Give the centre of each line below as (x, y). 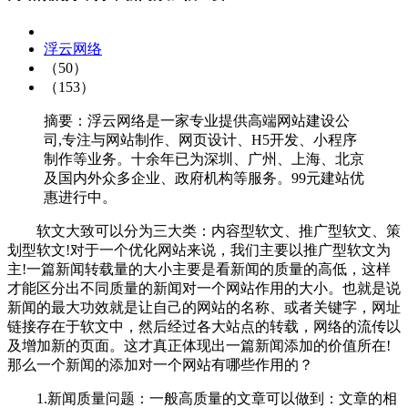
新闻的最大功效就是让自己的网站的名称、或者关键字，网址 (204, 308)
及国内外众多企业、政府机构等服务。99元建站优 (204, 178)
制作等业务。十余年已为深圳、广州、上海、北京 (204, 159)
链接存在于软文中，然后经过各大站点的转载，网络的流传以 (204, 327)
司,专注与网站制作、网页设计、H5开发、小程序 (200, 140)
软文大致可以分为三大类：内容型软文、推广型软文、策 (204, 231)
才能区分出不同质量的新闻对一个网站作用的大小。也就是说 (204, 289)
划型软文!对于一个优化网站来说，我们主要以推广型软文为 (199, 250)
